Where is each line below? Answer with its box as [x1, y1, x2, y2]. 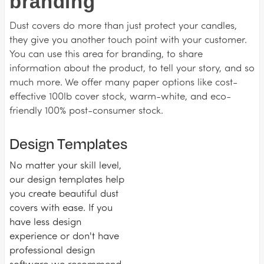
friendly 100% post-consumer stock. [9, 104, 163, 116]
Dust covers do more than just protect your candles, [9, 19, 237, 31]
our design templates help [9, 173, 124, 185]
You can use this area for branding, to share [9, 47, 203, 60]
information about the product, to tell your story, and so [9, 61, 255, 74]
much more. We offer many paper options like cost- [9, 75, 237, 88]
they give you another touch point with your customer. [9, 33, 247, 45]
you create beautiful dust [9, 187, 118, 199]
